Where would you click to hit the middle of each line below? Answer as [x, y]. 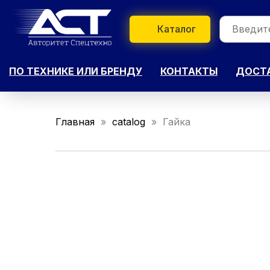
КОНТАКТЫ [189, 71]
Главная [75, 122]
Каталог [177, 29]
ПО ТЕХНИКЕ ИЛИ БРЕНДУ [76, 71]
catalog [129, 122]
